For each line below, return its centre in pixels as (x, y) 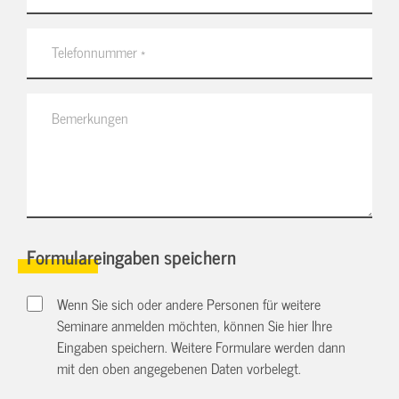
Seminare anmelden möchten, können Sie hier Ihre (195, 326)
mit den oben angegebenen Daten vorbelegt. (179, 368)
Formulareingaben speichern (131, 256)
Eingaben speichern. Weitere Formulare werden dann (202, 347)
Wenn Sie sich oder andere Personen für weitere (189, 304)
